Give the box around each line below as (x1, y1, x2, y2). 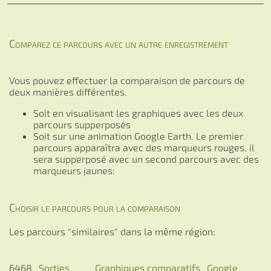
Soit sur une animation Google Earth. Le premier (33, 130, 243, 142)
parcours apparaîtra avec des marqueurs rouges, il (33, 142, 255, 153)
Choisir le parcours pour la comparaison (9, 201, 180, 214)
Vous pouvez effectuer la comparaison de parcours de (9, 74, 245, 86)
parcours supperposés (33, 119, 131, 130)
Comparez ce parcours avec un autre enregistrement (9, 37, 228, 50)
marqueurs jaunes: (33, 165, 115, 176)
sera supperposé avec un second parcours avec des (33, 153, 259, 165)
